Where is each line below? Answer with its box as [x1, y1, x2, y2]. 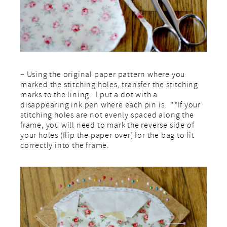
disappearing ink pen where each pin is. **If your [20, 100, 201, 112]
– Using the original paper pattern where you [20, 69, 185, 82]
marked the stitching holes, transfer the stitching [20, 80, 198, 92]
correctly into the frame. [20, 140, 110, 153]
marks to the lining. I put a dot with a [20, 90, 158, 102]
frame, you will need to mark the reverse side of [20, 120, 195, 133]
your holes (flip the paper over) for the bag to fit [20, 130, 195, 143]
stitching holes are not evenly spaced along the [20, 110, 194, 123]
